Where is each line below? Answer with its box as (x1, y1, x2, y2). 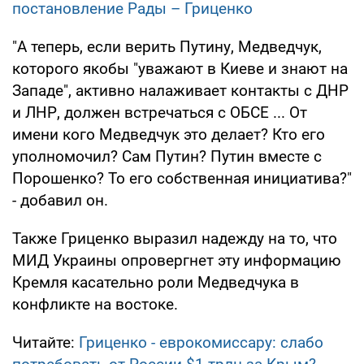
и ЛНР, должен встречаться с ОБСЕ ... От (12, 102, 307, 122)
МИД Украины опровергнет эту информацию (12, 250, 341, 270)
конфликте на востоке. (12, 294, 178, 314)
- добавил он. (12, 190, 108, 210)
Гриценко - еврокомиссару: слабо (79, 332, 323, 352)
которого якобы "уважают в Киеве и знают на (12, 58, 348, 78)
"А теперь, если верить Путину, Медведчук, (12, 37, 322, 56)
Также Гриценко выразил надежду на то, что (12, 228, 337, 248)
